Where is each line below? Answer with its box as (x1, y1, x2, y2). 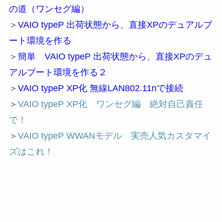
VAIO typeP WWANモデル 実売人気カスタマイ (17, 130, 211, 141)
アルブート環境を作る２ (8, 67, 107, 77)
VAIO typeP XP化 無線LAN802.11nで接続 (17, 83, 183, 93)
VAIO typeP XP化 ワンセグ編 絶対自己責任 (17, 99, 203, 109)
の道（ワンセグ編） (8, 3, 89, 14)
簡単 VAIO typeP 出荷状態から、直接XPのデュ (17, 51, 212, 61)
